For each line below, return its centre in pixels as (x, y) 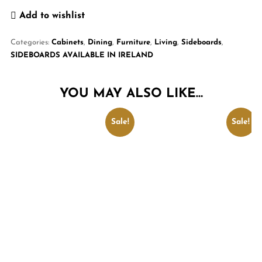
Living (166, 43)
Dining (100, 43)
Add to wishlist (52, 15)
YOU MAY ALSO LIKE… (131, 94)
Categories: (31, 43)
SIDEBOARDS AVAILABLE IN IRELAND (82, 56)
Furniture (133, 43)
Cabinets (67, 43)
